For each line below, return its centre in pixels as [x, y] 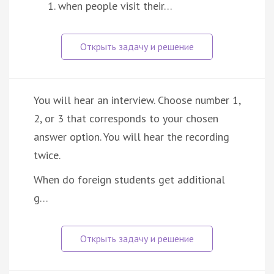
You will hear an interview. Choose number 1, [137, 100]
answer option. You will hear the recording [131, 136]
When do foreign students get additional [129, 179]
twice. [47, 155]
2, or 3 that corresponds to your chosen [126, 118]
